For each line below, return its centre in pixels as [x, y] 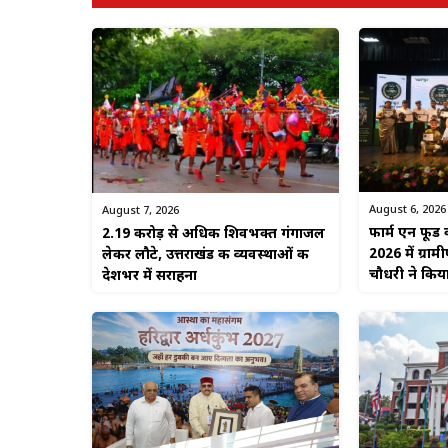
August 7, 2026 [140, 211]
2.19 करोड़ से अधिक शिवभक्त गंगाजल [213, 235]
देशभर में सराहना [149, 277]
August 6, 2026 [407, 210]
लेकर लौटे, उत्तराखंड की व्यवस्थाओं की [205, 256]
